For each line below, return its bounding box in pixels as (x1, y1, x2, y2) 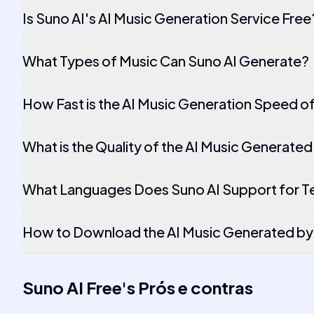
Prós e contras (138, 277, 253, 298)
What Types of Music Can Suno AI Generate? (22, 52, 309, 69)
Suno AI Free (22, 277, 122, 298)
